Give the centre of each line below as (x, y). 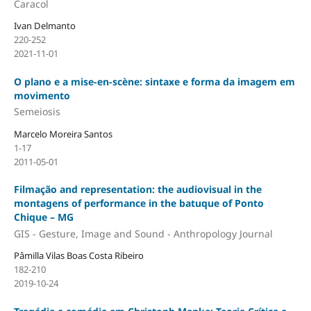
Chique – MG (43, 217)
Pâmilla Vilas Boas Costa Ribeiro (78, 256)
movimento (42, 95)
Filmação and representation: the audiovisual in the (137, 189)
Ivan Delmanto (44, 26)
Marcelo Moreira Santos (63, 134)
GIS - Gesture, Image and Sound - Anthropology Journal (143, 233)
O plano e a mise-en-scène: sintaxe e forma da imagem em (154, 81)
